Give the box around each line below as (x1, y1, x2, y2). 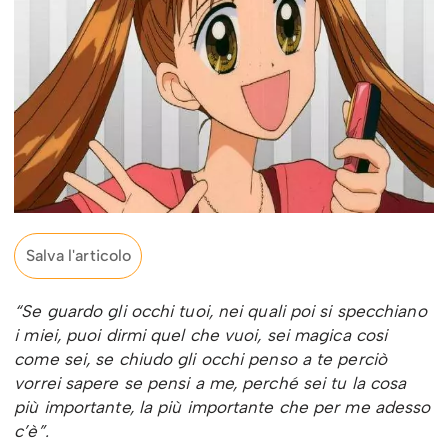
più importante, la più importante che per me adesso (14, 397, 431, 418)
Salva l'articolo (25, 246, 132, 266)
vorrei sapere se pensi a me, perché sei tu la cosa (14, 373, 407, 394)
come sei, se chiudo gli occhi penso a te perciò (14, 349, 387, 370)
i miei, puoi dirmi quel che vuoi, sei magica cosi (14, 325, 388, 346)
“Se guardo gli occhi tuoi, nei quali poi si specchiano (14, 301, 427, 322)
